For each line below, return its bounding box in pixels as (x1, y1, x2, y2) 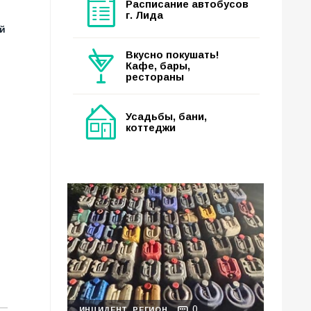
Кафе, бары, (126, 60, 190, 72)
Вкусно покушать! (126, 49, 219, 60)
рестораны (126, 72, 184, 83)
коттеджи (126, 122, 176, 133)
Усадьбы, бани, (126, 111, 207, 122)
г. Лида (126, 10, 163, 21)
